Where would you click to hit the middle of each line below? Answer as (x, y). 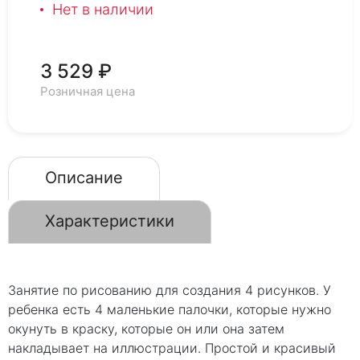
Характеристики (110, 221)
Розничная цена (88, 91)
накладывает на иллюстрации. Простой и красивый (172, 348)
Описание (84, 178)
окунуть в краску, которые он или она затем (146, 329)
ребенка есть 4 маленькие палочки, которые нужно (170, 309)
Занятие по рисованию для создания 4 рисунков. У (170, 290)
